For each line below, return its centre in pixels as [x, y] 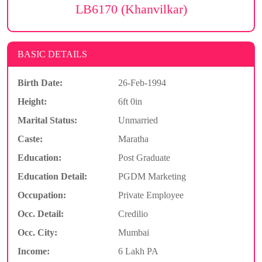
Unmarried [138, 120]
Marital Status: [47, 120]
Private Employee [151, 195]
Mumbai [133, 232]
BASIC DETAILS [52, 54]
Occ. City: [37, 232]
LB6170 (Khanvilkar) [131, 9]
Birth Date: [40, 82]
